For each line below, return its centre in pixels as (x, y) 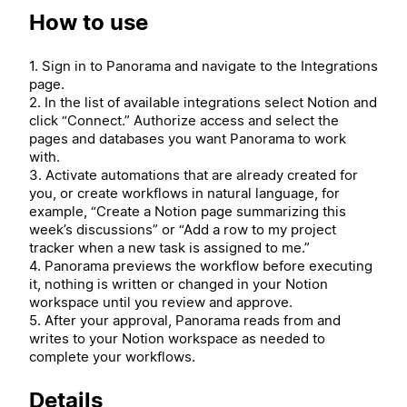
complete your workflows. (112, 356)
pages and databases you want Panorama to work (188, 138)
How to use (89, 22)
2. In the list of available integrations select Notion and (203, 102)
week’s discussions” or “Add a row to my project (183, 229)
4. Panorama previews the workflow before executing (201, 265)
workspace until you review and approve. (161, 302)
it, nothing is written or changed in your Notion (179, 283)
